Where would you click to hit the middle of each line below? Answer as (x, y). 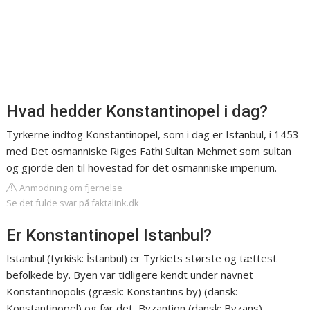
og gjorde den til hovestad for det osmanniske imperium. (142, 167)
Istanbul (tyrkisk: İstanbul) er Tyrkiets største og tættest (142, 258)
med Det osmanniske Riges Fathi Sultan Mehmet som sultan (149, 151)
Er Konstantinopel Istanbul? (109, 235)
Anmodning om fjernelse (70, 188)
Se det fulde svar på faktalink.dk (73, 203)
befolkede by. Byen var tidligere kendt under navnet (130, 275)
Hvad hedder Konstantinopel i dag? (137, 111)
